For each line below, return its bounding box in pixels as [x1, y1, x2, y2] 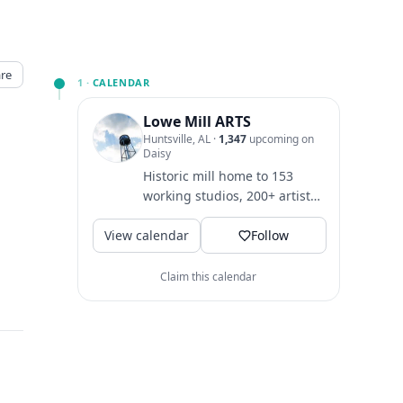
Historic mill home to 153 [142, 167, 293, 184]
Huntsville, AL [142, 131, 213, 147]
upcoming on [246, 131, 314, 147]
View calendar [103, 226, 189, 244]
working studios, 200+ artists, [142, 187, 320, 204]
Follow [250, 227, 289, 244]
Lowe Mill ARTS [142, 112, 251, 131]
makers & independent [142, 207, 282, 224]
